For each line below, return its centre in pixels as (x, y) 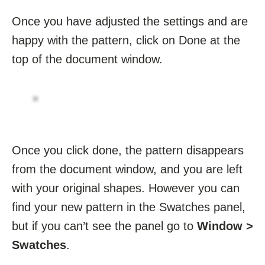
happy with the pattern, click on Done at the (126, 40)
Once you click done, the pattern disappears (128, 150)
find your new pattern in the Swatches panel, (129, 207)
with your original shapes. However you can (126, 188)
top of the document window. (87, 59)
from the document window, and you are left (127, 169)
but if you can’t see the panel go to (104, 226)
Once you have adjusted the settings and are (130, 21)
